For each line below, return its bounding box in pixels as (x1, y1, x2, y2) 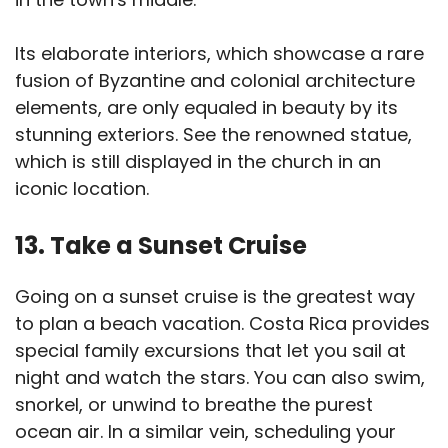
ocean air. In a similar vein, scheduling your (15, 419, 396, 445)
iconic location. (15, 176, 149, 202)
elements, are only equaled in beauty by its (15, 95, 398, 121)
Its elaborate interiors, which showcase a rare (15, 41, 424, 67)
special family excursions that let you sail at (15, 338, 406, 364)
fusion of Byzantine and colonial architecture (15, 68, 415, 94)
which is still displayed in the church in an (15, 149, 381, 175)
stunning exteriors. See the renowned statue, (15, 122, 412, 148)
